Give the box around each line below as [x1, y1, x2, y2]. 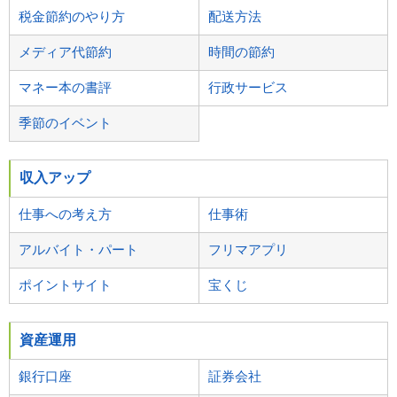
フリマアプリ [207, 241, 288, 257]
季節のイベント [19, 114, 112, 130]
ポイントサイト [19, 276, 112, 292]
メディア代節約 [19, 43, 112, 59]
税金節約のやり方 [19, 8, 125, 24]
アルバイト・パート [19, 241, 138, 257]
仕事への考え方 [19, 206, 112, 222]
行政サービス [207, 79, 288, 95]
